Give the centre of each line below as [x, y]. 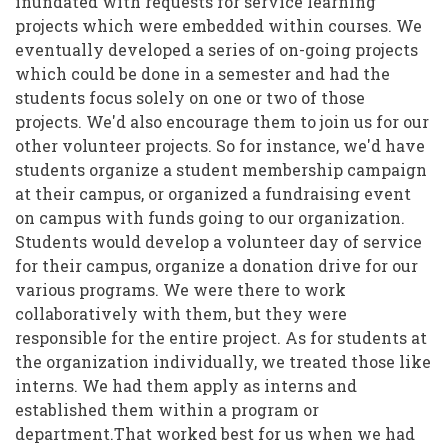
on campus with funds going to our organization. [210, 218]
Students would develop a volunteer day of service [218, 242]
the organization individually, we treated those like [223, 362]
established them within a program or [167, 410]
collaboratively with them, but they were [181, 314]
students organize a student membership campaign [221, 170]
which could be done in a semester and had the [202, 74]
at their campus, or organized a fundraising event [213, 194]
